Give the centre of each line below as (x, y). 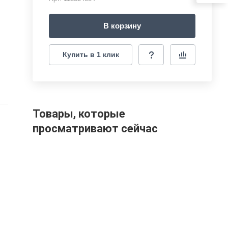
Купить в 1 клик (91, 54)
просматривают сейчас (95, 128)
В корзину (122, 26)
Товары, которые (79, 113)
